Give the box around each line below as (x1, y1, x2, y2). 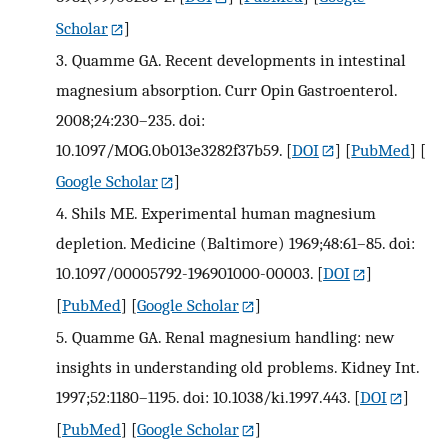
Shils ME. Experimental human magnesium (71, 203, 376, 224)
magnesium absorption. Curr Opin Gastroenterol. (56, 79, 397, 100)
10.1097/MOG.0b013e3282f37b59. (56, 139, 282, 160)
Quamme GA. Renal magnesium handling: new (71, 327, 394, 348)
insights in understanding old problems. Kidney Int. (56, 357, 419, 378)
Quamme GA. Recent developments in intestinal (71, 49, 406, 70)
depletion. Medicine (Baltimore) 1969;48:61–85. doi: (56, 233, 415, 254)
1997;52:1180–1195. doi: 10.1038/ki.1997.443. (56, 387, 350, 408)
